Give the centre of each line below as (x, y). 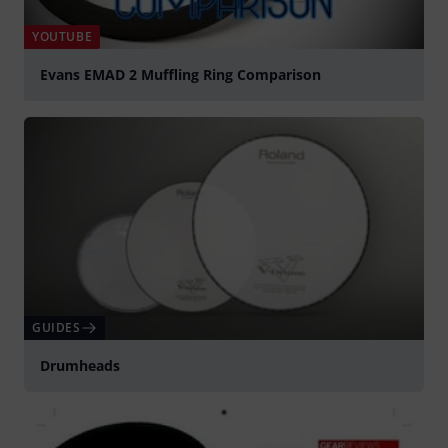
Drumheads (80, 365)
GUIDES (56, 327)
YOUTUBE (62, 36)
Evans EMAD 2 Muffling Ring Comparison (180, 74)
